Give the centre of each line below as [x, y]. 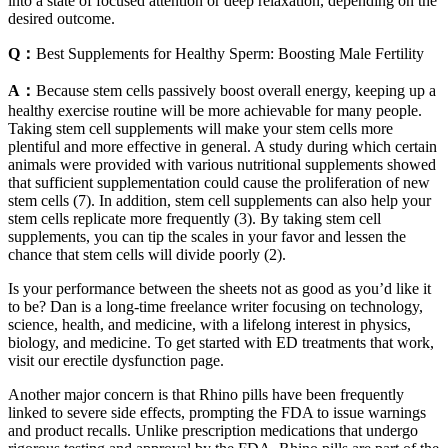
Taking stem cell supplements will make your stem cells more [200, 128]
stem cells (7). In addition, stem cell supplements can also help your [219, 200]
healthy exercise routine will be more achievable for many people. [215, 110]
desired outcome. [61, 18]
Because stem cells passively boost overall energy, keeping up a [236, 90]
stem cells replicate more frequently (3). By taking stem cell [194, 218]
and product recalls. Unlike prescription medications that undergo [213, 430]
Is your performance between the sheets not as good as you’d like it [219, 288]
